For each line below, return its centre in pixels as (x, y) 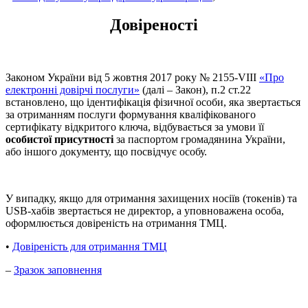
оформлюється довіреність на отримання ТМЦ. (116, 223)
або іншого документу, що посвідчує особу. (106, 152)
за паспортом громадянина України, (199, 140)
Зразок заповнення (58, 270)
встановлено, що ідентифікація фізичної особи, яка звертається (153, 102)
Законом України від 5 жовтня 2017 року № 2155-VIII (132, 78)
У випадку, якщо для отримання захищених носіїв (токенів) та (151, 199)
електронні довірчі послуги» (73, 90)
